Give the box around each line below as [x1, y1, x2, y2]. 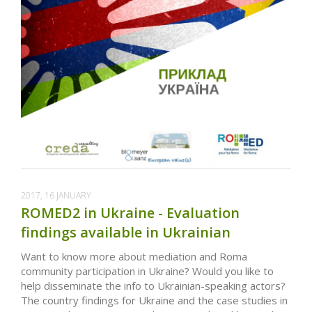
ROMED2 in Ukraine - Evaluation [21, 203, 240, 222]
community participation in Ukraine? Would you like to [21, 263, 274, 278]
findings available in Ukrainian [21, 222, 231, 242]
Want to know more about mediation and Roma [21, 249, 247, 263]
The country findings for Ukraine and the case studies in [21, 292, 288, 307]
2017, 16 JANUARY [21, 189, 91, 201]
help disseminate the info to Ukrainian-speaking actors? [21, 278, 288, 292]
